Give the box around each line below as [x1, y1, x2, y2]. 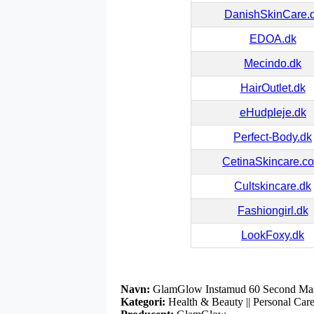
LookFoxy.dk [241, 228, 304, 241]
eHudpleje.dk [239, 106, 306, 118]
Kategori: [121, 295, 165, 308]
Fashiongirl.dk [237, 204, 308, 217]
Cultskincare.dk [234, 179, 311, 192]
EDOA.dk [249, 32, 296, 45]
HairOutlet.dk [240, 81, 306, 94]
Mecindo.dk [244, 57, 301, 69]
